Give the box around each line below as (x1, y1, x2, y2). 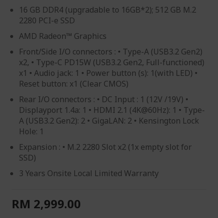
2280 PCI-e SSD (19, 15, 75, 26)
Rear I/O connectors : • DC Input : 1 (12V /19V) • (19, 94, 188, 105)
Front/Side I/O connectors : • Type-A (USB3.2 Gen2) (19, 46, 202, 57)
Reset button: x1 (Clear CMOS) (19, 78, 128, 89)
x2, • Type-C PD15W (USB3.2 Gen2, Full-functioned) (19, 57, 204, 68)
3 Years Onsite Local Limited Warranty (19, 168, 159, 179)
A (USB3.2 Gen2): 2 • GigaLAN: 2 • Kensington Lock (19, 115, 199, 126)
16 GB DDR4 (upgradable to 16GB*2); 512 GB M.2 (19, 4, 196, 15)
